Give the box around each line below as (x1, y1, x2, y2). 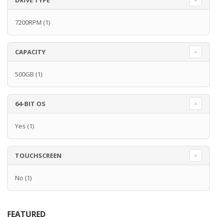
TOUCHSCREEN (15, 151, 62, 160)
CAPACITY (15, 47, 46, 57)
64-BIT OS (15, 99, 46, 108)
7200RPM (15, 18, 42, 27)
